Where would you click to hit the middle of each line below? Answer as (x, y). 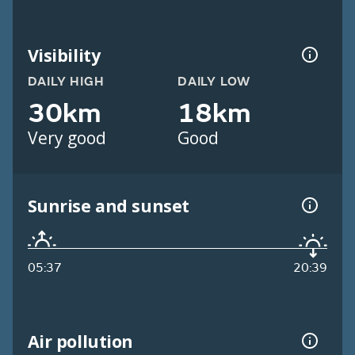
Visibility (64, 55)
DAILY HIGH (66, 82)
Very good (67, 138)
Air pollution (80, 341)
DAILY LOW (214, 82)
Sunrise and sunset (108, 205)
